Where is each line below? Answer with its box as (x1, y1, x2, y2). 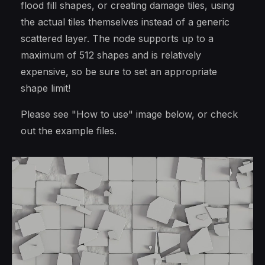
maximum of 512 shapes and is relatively (21, 49, 201, 61)
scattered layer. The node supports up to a (21, 33, 214, 44)
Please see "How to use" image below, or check (21, 108, 238, 120)
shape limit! (21, 82, 70, 94)
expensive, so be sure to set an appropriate (21, 66, 217, 77)
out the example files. (21, 125, 117, 137)
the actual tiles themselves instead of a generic (21, 16, 230, 28)
